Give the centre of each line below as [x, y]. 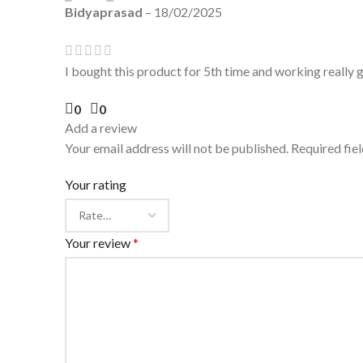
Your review [99, 242]
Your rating [96, 184]
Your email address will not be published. [177, 147]
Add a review [101, 127]
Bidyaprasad [105, 12]
